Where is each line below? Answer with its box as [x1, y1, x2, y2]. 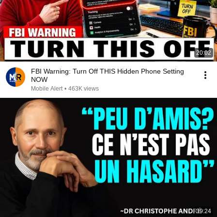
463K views [68, 85, 99, 92]
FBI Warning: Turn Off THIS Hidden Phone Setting [31, 67, 184, 75]
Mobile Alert [31, 85, 62, 92]
